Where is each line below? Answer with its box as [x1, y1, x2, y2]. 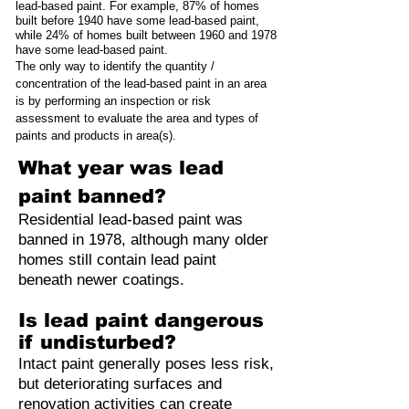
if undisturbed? [18, 331, 176, 352]
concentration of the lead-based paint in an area [16, 77, 267, 90]
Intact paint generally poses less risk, [18, 355, 274, 372]
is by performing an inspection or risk [16, 94, 211, 108]
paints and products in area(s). [16, 129, 184, 142]
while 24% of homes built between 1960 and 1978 [16, 28, 277, 42]
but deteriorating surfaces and [18, 375, 222, 393]
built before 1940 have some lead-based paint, [16, 14, 259, 27]
